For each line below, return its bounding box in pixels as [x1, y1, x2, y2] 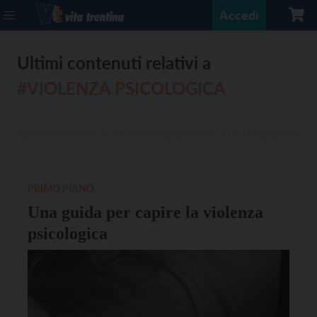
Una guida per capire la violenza [28, 203, 263, 221]
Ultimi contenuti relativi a [17, 52, 211, 73]
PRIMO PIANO [28, 183, 94, 195]
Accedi [219, 7, 259, 23]
